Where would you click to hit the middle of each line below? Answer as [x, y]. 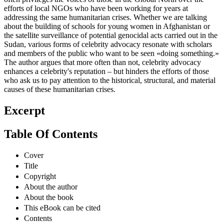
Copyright [40, 185]
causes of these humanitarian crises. [60, 98]
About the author [51, 195]
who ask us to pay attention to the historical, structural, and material [110, 89]
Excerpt [24, 120]
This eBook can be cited [62, 216]
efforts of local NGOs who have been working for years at [96, 17]
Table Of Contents [51, 143]
